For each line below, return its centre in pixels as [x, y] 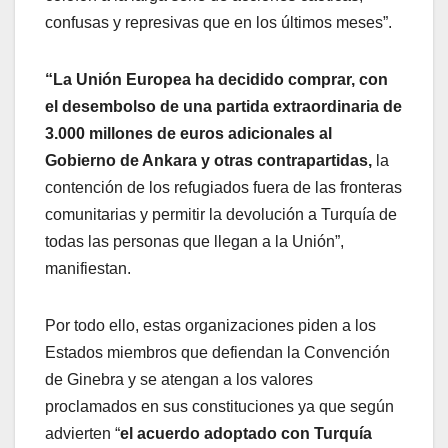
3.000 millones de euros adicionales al [188, 134]
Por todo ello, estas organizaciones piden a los [210, 326]
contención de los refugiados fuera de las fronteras [223, 188]
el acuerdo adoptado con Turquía [246, 434]
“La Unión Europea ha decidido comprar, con [216, 80]
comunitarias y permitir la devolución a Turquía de [221, 215]
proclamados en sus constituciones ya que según [219, 407]
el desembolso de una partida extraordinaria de [223, 107]
